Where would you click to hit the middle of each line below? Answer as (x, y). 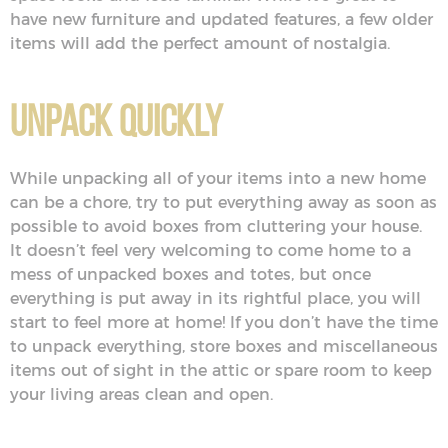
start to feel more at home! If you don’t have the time (224, 322)
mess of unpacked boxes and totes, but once (190, 274)
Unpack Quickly (116, 120)
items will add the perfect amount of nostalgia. (200, 43)
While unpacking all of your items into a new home (218, 178)
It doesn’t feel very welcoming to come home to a (210, 250)
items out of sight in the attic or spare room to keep (221, 370)
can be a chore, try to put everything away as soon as (223, 202)
